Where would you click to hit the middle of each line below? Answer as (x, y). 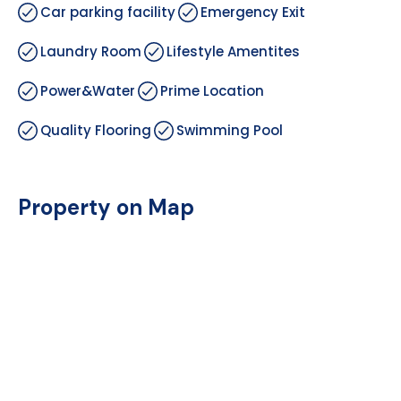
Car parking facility (108, 12)
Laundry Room (91, 51)
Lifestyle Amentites (233, 51)
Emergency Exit (253, 12)
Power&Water (88, 90)
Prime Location (212, 90)
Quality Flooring (96, 130)
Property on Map (106, 207)
